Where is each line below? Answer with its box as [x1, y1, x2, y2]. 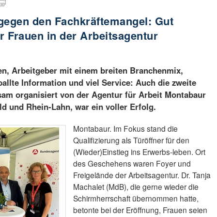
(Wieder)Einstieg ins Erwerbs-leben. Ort [73, 146, 205, 157]
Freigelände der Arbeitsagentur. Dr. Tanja [73, 170, 211, 181]
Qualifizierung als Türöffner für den [73, 135, 189, 146]
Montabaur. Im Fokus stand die [73, 123, 178, 134]
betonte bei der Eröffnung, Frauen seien [73, 204, 207, 216]
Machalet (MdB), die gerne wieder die [73, 181, 199, 192]
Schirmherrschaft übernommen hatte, [73, 193, 199, 204]
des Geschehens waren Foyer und [73, 158, 191, 169]
